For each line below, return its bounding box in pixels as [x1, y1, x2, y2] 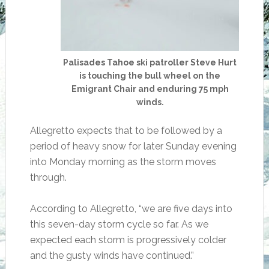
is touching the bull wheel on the [79, 71, 221, 80]
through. [29, 172, 67, 183]
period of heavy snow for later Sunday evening [29, 141, 237, 152]
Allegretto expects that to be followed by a [29, 125, 222, 136]
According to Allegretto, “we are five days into [29, 203, 232, 214]
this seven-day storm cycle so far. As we [29, 219, 208, 230]
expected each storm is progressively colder [29, 234, 226, 246]
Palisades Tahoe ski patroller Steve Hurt [63, 58, 237, 67]
